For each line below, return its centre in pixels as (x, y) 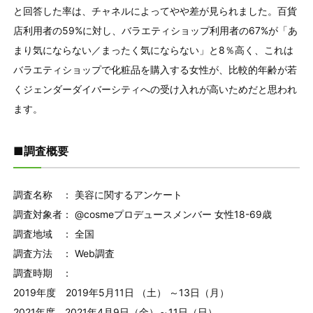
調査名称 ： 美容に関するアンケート (97, 194)
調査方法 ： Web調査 (64, 253)
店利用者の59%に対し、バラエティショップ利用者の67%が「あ (155, 30)
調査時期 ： (42, 272)
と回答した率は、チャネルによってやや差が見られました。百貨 (155, 10)
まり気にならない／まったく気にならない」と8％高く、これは (153, 50)
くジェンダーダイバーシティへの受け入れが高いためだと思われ (155, 89)
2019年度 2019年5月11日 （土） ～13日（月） (121, 292)
